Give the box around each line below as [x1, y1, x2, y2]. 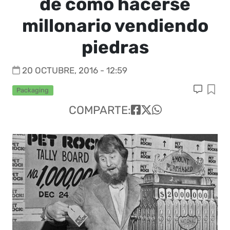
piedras [81, 36, 149, 58]
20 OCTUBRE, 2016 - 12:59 [22, 65, 127, 75]
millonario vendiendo [22, 15, 208, 36]
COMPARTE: [68, 103, 131, 118]
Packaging [16, 86, 49, 94]
